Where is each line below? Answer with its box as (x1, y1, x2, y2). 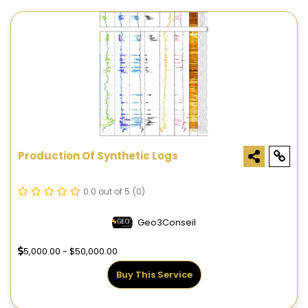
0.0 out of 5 (83, 186, 130, 198)
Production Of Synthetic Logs (18, 148, 178, 164)
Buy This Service (115, 268, 192, 282)
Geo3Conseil (137, 216, 196, 230)
